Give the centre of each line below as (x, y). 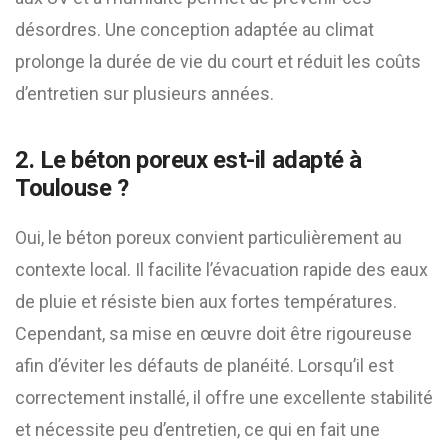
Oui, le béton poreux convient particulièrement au (208, 237)
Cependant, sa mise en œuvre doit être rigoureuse (213, 333)
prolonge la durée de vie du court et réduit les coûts (218, 61)
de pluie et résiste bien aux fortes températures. (206, 301)
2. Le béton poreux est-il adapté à (188, 160)
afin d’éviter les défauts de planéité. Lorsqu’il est (204, 365)
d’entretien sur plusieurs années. (144, 93)
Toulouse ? (72, 188)
